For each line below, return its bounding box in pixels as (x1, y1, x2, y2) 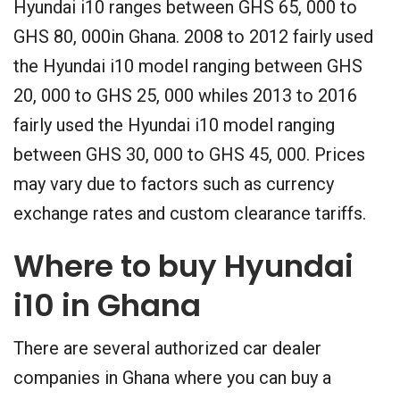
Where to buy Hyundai (13, 245, 354, 288)
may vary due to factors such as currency (13, 173, 334, 196)
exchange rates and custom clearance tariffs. (13, 203, 366, 225)
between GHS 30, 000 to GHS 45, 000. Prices (13, 144, 365, 166)
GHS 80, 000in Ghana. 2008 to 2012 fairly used (13, 26, 373, 48)
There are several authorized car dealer (13, 337, 321, 360)
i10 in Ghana (13, 284, 201, 328)
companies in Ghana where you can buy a (13, 367, 331, 389)
